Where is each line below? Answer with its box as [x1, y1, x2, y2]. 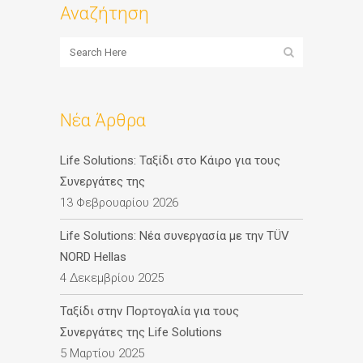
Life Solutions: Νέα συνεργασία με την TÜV [60, 228, 289, 243]
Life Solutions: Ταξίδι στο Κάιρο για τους [60, 152, 280, 168]
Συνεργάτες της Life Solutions [60, 324, 222, 340]
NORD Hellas [60, 249, 126, 264]
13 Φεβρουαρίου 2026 [60, 194, 178, 210]
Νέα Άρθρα [60, 109, 146, 130]
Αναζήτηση [60, 2, 149, 23]
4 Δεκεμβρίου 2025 [60, 270, 164, 285]
